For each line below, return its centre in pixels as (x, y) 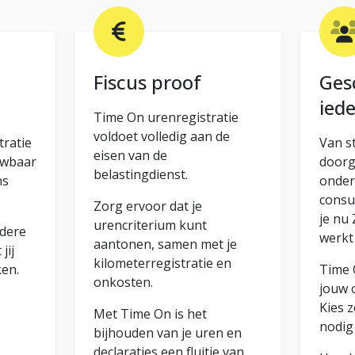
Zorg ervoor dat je (147, 206)
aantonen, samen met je (165, 244)
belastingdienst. (140, 174)
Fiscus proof (147, 82)
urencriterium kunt (150, 225)
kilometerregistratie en (162, 263)
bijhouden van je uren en (167, 332)
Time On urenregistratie (166, 117)
